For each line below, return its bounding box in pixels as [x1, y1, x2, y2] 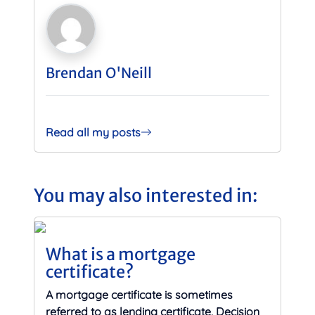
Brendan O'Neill [46, 63, 152, 82]
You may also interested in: [34, 184, 258, 207]
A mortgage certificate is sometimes [46, 287, 233, 302]
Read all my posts [46, 124, 141, 139]
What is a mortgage [46, 243, 195, 264]
